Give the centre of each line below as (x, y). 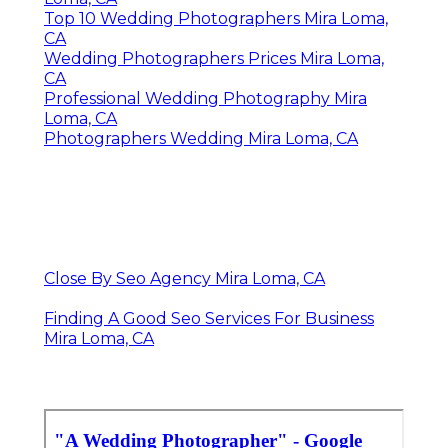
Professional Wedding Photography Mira (205, 99)
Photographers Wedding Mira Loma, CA (201, 139)
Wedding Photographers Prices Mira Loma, (214, 59)
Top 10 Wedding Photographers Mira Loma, (216, 19)
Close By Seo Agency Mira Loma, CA (184, 279)
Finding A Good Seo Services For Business (209, 319)
